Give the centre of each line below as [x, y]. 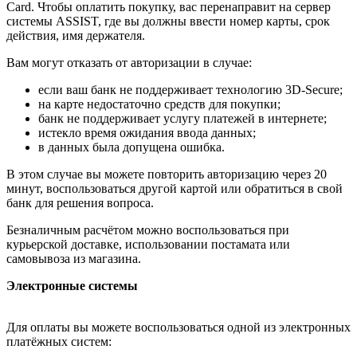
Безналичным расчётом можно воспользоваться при [148, 230]
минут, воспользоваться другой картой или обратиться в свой [175, 189]
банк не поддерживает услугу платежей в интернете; [182, 119]
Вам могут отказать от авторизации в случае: [129, 63]
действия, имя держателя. [76, 36]
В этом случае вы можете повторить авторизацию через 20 [167, 175]
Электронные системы [72, 286]
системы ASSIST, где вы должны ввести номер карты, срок [168, 22]
